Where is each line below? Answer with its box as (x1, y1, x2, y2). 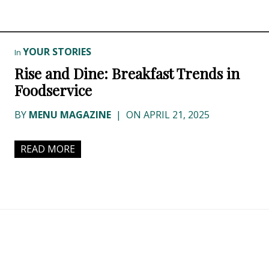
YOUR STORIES (23, 45, 91, 59)
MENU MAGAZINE (29, 108, 111, 122)
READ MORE (20, 142, 75, 156)
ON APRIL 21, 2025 (124, 108, 210, 122)
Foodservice (14, 80, 92, 100)
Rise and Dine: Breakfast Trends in (14, 64, 240, 83)
